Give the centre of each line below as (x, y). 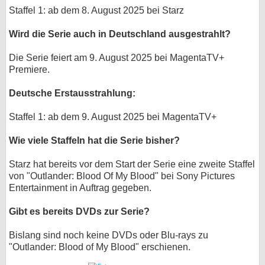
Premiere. (29, 70)
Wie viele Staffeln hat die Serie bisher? (94, 140)
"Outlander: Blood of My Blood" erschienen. (100, 247)
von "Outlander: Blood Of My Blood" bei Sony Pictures (122, 176)
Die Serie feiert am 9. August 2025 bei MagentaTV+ (117, 58)
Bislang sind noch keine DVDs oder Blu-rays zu (109, 235)
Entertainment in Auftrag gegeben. (80, 188)
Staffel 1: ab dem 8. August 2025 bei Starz (96, 10)
